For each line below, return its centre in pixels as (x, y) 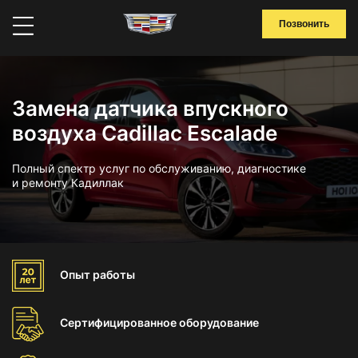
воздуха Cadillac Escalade (145, 133)
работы (114, 274)
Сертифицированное (119, 322)
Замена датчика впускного (150, 108)
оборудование (219, 322)
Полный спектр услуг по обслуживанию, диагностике (159, 168)
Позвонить (304, 24)
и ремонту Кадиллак (68, 183)
